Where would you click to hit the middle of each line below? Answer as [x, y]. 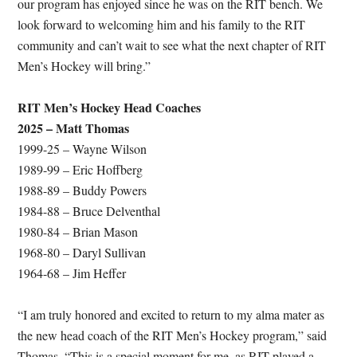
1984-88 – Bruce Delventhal [89, 210]
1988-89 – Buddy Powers [82, 190]
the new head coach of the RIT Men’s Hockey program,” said [173, 335]
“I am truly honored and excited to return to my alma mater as [171, 314]
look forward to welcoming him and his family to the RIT [162, 24]
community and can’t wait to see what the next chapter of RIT [172, 45]
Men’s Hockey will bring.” [84, 65]
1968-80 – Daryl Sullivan [82, 252]
